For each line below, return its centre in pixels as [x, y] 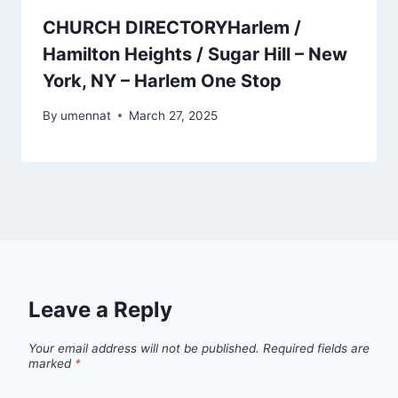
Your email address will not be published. [144, 348]
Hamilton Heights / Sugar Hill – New [195, 55]
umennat [86, 115]
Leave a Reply [100, 309]
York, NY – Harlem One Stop [162, 81]
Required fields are [316, 348]
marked [52, 363]
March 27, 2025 [174, 115]
